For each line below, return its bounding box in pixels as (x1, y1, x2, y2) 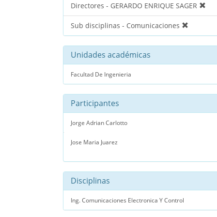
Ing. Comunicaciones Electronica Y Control (71, 196, 184, 204)
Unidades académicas (71, 49, 151, 60)
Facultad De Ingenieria (71, 70, 131, 78)
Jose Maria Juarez (71, 138, 118, 146)
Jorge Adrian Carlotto (71, 118, 127, 126)
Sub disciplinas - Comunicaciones (71, 20, 182, 30)
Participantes (71, 97, 119, 108)
